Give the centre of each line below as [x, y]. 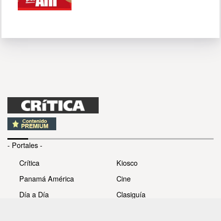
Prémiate [131, 210]
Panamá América [47, 179]
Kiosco [127, 163]
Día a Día [34, 194]
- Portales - [25, 145]
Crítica [29, 163]
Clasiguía [131, 194]
